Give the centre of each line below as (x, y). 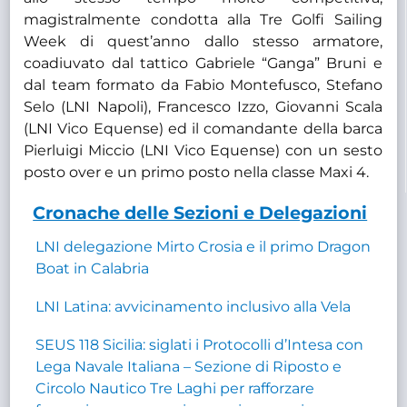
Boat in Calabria (93, 268)
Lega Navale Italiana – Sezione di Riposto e (189, 366)
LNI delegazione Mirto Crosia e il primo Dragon (203, 246)
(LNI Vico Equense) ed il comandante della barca (203, 128)
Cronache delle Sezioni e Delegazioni (200, 212)
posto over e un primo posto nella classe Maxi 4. (197, 172)
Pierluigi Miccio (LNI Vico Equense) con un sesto (203, 150)
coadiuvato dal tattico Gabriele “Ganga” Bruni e (203, 63)
